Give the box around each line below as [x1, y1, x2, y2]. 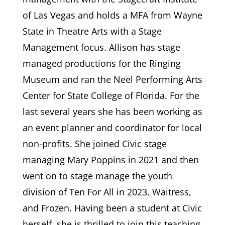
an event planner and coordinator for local [22, 121, 202, 134]
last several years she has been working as [22, 105, 202, 118]
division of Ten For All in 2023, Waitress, [22, 185, 191, 198]
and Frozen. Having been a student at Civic [22, 201, 202, 214]
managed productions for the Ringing [22, 57, 181, 69]
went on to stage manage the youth [22, 169, 172, 182]
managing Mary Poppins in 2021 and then [22, 153, 199, 166]
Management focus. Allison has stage [22, 41, 180, 53]
